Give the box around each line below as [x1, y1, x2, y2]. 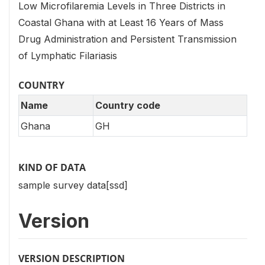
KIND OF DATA [18, 160, 86, 174]
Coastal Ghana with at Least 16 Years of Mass [18, 16, 224, 28]
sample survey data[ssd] [18, 179, 128, 192]
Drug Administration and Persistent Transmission [18, 33, 237, 45]
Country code [95, 99, 160, 111]
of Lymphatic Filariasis [18, 49, 117, 62]
